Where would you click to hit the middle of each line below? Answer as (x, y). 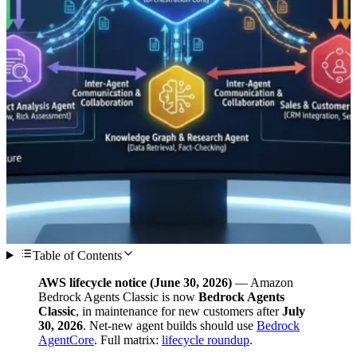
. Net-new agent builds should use (170, 325)
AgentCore (66, 339)
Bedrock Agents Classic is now (118, 296)
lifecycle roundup (206, 339)
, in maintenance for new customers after (179, 311)
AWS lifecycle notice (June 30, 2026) (135, 282)
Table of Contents (77, 255)
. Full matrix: (128, 339)
